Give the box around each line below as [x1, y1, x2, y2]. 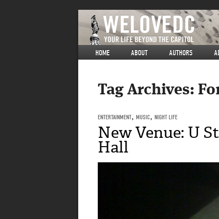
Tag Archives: [97, 83, 198, 99]
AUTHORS [169, 48, 193, 57]
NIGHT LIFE [154, 113, 177, 121]
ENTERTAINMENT [97, 113, 131, 121]
